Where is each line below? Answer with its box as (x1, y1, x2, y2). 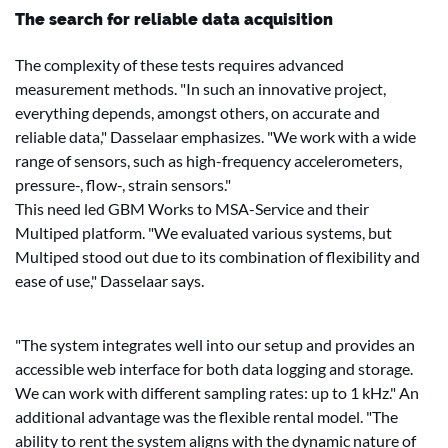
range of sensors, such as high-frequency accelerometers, (15, 151, 402, 170)
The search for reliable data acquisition (15, 10, 333, 29)
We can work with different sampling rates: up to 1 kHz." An (15, 383, 419, 402)
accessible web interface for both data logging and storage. (15, 359, 413, 378)
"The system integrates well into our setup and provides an (15, 335, 415, 354)
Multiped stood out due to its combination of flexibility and (15, 247, 420, 266)
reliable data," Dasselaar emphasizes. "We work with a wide (15, 127, 416, 146)
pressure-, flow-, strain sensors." (15, 175, 231, 194)
